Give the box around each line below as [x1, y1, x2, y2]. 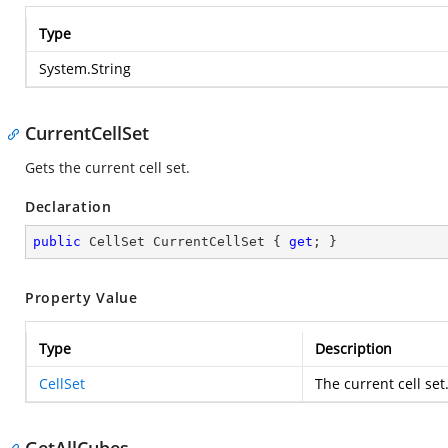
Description [315, 339, 392, 358]
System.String [39, 59, 131, 78]
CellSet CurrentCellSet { [81, 234, 289, 249]
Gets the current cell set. [25, 158, 190, 177]
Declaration [25, 197, 112, 216]
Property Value [25, 288, 138, 307]
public [33, 234, 81, 249]
